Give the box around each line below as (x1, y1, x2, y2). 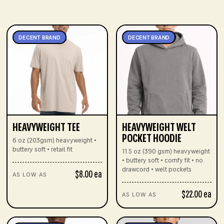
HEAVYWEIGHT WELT (122, 122, 196, 134)
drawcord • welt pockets (122, 166, 191, 173)
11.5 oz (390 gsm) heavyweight (122, 148, 210, 155)
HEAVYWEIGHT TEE (12, 122, 80, 134)
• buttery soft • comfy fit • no (122, 157, 203, 164)
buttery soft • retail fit (12, 146, 73, 153)
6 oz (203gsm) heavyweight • (12, 137, 97, 144)
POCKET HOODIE (122, 133, 181, 145)
